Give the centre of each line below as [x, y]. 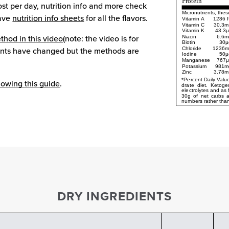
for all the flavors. [117, 18]
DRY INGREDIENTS [114, 196]
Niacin [189, 36]
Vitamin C [193, 25]
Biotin [188, 42]
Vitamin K [193, 30]
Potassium [194, 66]
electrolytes [195, 90]
